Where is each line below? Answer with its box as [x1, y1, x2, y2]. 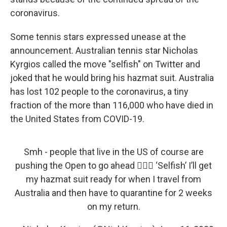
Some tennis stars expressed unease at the [10, 31, 186, 42]
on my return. [87, 201, 140, 212]
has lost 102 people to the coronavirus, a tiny [10, 86, 188, 97]
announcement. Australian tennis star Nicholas [10, 45, 198, 56]
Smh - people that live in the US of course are [23, 146, 204, 157]
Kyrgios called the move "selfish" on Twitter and [10, 59, 200, 69]
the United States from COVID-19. [10, 113, 144, 124]
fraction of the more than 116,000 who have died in [10, 100, 213, 110]
